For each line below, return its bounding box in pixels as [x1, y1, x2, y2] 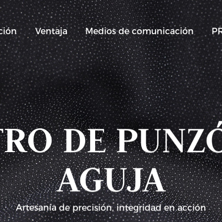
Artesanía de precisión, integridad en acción [16, 202, 206, 213]
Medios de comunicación [85, 25, 194, 36]
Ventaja [35, 25, 67, 36]
